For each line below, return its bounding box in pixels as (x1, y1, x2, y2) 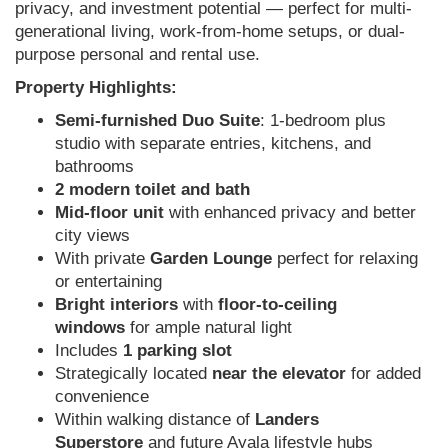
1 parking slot (123, 341, 232, 361)
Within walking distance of (55, 410, 255, 430)
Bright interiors (55, 295, 178, 315)
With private (55, 249, 150, 269)
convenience (55, 387, 149, 407)
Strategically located (55, 364, 212, 384)
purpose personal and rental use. (15, 45, 260, 65)
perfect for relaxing (272, 249, 418, 269)
